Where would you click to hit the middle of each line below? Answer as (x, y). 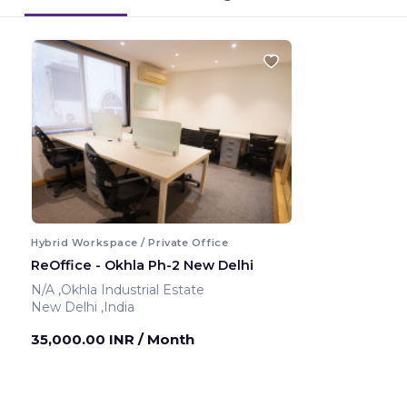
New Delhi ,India (118, 307)
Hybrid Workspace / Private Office (130, 242)
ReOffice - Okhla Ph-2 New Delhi (142, 265)
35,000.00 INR (84, 339)
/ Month (166, 339)
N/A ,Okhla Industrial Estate (133, 289)
